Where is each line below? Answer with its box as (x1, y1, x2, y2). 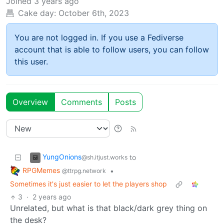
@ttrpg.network (62, 166, 106, 174)
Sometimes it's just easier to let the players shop (10, 179, 167, 188)
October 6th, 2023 (58, 7, 129, 18)
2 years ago (32, 192, 71, 201)
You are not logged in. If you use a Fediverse (14, 32, 183, 42)
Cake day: (18, 7, 56, 18)
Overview (12, 96, 48, 107)
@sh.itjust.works (81, 153, 127, 161)
